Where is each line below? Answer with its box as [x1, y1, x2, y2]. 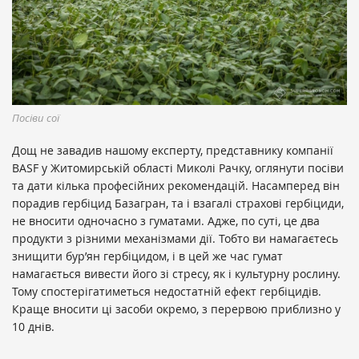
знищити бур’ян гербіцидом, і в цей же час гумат [12, 248, 283, 264]
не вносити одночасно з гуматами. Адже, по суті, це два [12, 212, 320, 228]
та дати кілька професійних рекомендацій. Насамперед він [12, 177, 340, 193]
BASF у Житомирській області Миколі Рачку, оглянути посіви [12, 159, 344, 175]
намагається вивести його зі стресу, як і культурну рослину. [12, 265, 341, 281]
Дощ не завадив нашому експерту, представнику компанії [12, 142, 333, 158]
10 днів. [12, 318, 54, 334]
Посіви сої [12, 110, 59, 125]
